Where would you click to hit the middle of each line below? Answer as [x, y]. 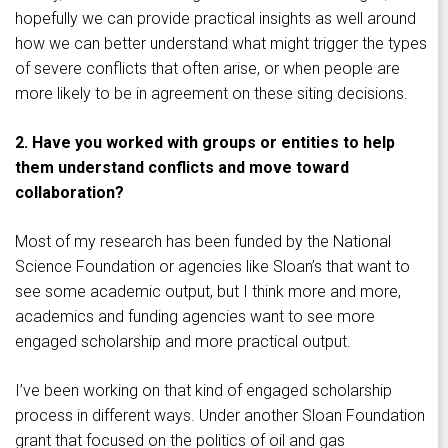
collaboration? [69, 193]
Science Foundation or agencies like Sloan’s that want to [212, 267]
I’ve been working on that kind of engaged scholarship [203, 391]
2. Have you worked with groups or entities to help [205, 143]
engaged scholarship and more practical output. [183, 342]
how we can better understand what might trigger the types [221, 44]
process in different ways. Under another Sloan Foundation [220, 416]
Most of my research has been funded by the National [203, 242]
